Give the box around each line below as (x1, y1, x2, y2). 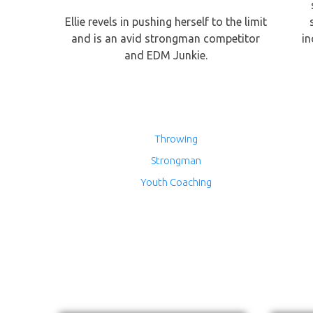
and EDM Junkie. (124, 49, 208, 61)
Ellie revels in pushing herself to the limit (64, 15, 267, 28)
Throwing (154, 133, 198, 145)
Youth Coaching (140, 176, 212, 188)
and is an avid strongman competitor (71, 32, 261, 45)
